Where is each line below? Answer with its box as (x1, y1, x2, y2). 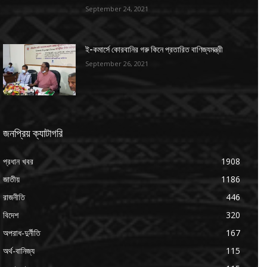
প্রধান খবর (3, 156, 33, 167)
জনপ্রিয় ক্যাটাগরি (3, 127, 63, 140)
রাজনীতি (3, 191, 25, 203)
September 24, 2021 (85, 4, 149, 13)
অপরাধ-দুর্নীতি (3, 227, 41, 239)
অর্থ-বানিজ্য (3, 245, 35, 257)
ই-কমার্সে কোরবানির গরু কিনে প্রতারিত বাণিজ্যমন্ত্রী (85, 45, 223, 55)
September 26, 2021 (85, 59, 149, 69)
